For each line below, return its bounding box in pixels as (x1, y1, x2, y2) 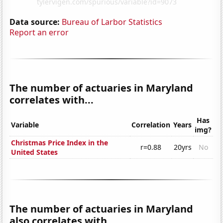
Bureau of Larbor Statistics (62, 16, 163, 27)
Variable (11, 120, 39, 130)
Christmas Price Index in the (11, 138, 109, 148)
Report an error (9, 26, 69, 38)
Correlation (131, 120, 171, 130)
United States (11, 147, 58, 157)
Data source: (9, 16, 60, 27)
